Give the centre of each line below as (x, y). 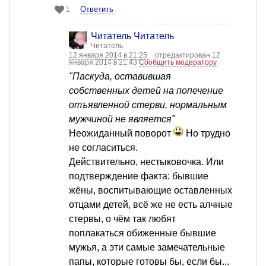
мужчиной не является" (122, 119)
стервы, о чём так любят (122, 219)
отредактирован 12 (188, 56)
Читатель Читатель (132, 36)
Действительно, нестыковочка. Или (146, 162)
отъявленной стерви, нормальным (148, 105)
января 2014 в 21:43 (104, 63)
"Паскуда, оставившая (120, 77)
